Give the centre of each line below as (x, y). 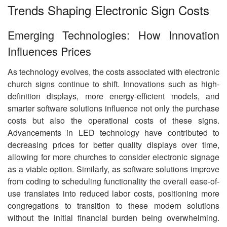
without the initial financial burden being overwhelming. (113, 218)
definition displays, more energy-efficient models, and (113, 96)
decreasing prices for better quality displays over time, (113, 145)
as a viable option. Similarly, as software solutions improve (113, 169)
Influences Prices (49, 51)
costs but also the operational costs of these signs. (113, 121)
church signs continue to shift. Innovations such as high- (113, 84)
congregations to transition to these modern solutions (113, 206)
